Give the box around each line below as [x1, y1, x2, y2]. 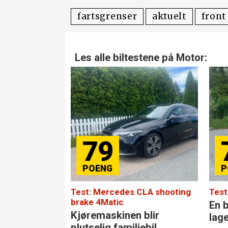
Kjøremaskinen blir [71, 209, 160, 222]
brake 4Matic [71, 197, 124, 208]
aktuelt [152, 11, 186, 22]
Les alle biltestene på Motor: [75, 51, 208, 64]
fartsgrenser [77, 11, 137, 22]
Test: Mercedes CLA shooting [71, 187, 191, 197]
